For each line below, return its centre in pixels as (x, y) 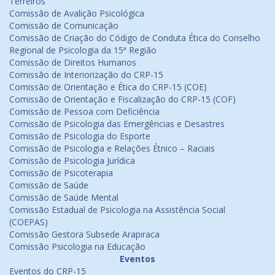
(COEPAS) (29, 222)
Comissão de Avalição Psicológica (77, 14)
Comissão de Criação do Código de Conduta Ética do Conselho (135, 38)
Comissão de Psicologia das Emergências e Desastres (117, 124)
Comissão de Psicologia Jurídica (72, 161)
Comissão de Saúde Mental (64, 198)
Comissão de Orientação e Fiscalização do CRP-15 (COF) (122, 99)
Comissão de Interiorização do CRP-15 (86, 75)
